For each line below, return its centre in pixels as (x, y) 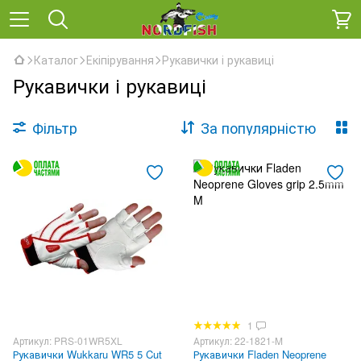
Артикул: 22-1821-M (238, 340)
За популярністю (258, 127)
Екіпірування (120, 60)
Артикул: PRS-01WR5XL (68, 340)
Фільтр (55, 127)
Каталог (56, 60)
